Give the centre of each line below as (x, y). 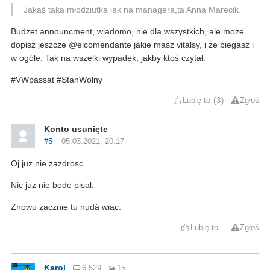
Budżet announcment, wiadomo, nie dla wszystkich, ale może (127, 31)
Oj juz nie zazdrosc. (48, 163)
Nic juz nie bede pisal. (52, 185)
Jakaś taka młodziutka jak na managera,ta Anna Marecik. (132, 9)
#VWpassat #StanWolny (57, 79)
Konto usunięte (76, 129)
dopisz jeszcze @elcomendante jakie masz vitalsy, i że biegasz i (132, 44)
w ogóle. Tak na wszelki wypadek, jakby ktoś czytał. (108, 58)
